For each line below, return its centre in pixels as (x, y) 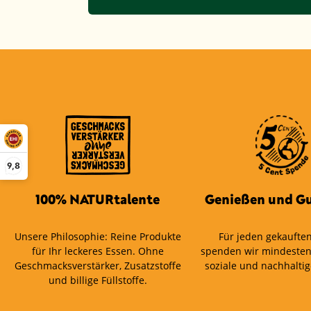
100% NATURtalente (98, 199)
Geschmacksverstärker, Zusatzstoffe (98, 265)
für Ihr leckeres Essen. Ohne (98, 251)
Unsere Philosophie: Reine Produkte (98, 236)
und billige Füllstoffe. (98, 280)
